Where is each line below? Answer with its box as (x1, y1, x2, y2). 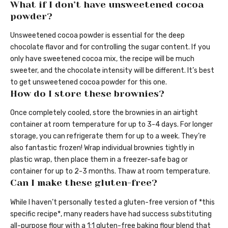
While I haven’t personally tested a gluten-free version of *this (10, 197, 215, 207)
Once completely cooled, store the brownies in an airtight (10, 108, 198, 118)
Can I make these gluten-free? (10, 178, 157, 188)
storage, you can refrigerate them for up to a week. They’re (10, 132, 206, 141)
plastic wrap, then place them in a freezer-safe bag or (10, 155, 188, 164)
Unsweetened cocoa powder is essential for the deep (10, 31, 185, 40)
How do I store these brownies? (10, 88, 164, 99)
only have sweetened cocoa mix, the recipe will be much (10, 54, 194, 63)
